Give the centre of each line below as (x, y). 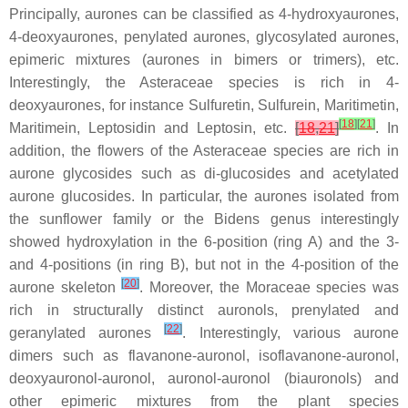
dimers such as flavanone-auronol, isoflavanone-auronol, (204, 356)
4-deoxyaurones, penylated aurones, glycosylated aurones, (204, 37)
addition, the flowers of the (102, 151)
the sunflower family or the (112, 219)
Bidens (237, 219)
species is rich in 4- (306, 83)
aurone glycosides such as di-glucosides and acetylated (204, 174)
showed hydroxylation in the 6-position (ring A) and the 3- (204, 242)
